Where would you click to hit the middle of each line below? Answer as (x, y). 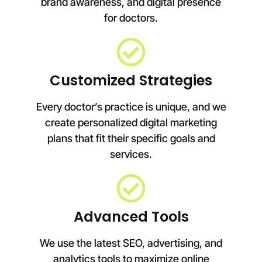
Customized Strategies (131, 81)
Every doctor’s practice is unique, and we (131, 107)
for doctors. (131, 18)
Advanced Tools (131, 217)
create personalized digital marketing (131, 123)
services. (131, 154)
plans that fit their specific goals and (131, 139)
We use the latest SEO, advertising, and (131, 243)
